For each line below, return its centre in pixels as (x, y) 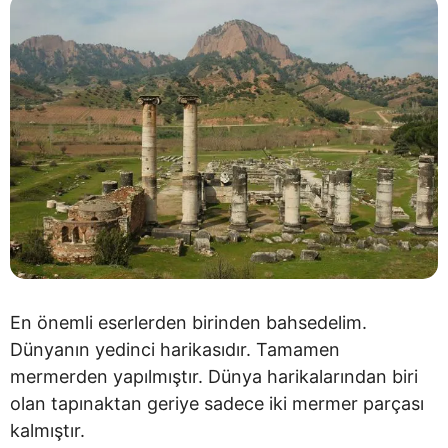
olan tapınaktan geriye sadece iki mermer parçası (217, 403)
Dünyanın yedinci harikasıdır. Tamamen (175, 349)
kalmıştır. (47, 430)
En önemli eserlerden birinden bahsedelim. (188, 322)
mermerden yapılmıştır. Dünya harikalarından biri (214, 376)
